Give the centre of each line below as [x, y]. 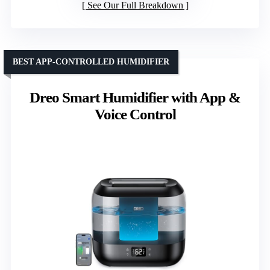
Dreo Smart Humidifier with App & [135, 97]
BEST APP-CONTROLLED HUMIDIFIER [91, 61]
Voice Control [135, 114]
